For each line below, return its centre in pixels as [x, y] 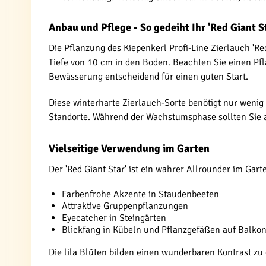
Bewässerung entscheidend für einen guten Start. [148, 77]
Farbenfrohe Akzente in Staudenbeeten [140, 194]
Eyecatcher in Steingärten [114, 218]
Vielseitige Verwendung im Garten [129, 148]
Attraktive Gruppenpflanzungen [125, 206]
